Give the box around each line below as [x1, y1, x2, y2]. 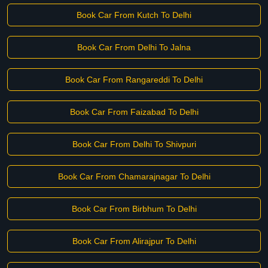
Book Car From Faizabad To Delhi [69, 107, 199, 117]
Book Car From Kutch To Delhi [77, 10, 191, 20]
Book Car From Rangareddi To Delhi [65, 75, 203, 84]
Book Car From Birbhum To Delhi [71, 204, 197, 214]
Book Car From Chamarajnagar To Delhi [57, 172, 211, 181]
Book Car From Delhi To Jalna [77, 42, 191, 52]
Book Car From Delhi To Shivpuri [72, 139, 196, 149]
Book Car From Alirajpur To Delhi [72, 236, 196, 246]
